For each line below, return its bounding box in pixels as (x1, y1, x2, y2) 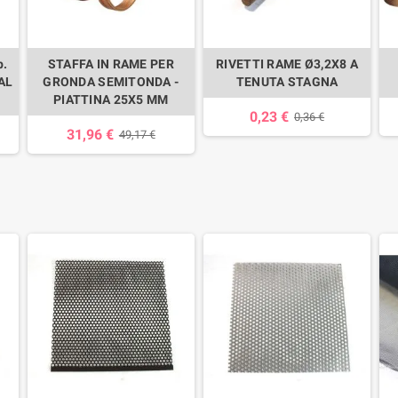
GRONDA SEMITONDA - (43, 75, 179, 90)
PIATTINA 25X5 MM (53, 92, 169, 107)
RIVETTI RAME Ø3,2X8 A (216, 57, 359, 72)
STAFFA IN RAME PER (47, 57, 174, 72)
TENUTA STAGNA (235, 75, 338, 90)
